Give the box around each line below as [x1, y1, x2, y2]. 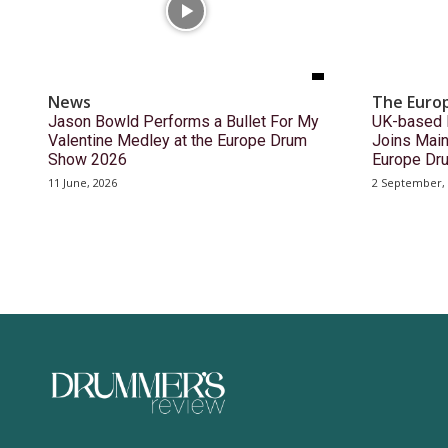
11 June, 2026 [48, 174, 117, 190]
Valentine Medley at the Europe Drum [48, 130, 307, 150]
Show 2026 [48, 149, 127, 169]
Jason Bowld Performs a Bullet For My [48, 111, 319, 131]
